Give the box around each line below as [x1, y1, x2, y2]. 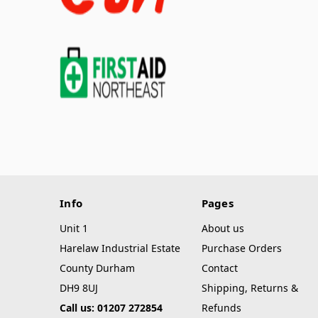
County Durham [60, 261, 135, 275]
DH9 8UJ [60, 281, 98, 295]
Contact [201, 261, 238, 275]
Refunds [201, 301, 241, 315]
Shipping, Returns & [201, 281, 298, 295]
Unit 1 [60, 221, 88, 236]
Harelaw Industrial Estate [60, 241, 180, 256]
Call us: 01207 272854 [60, 301, 163, 315]
